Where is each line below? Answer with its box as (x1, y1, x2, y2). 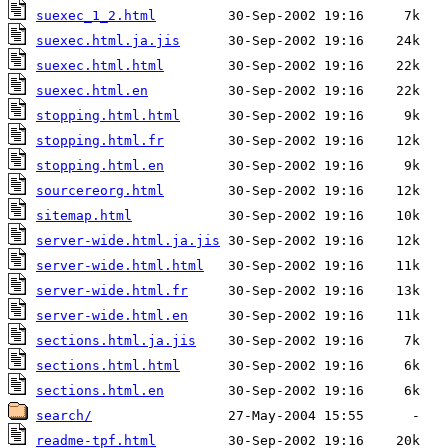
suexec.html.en (36, 83, 148, 99)
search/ (36, 408, 92, 424)
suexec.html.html (36, 58, 164, 74)
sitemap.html (36, 208, 132, 224)
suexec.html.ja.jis (36, 33, 180, 49)
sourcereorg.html (36, 183, 164, 199)
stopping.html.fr (36, 133, 164, 149)
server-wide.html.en (36, 308, 188, 324)
